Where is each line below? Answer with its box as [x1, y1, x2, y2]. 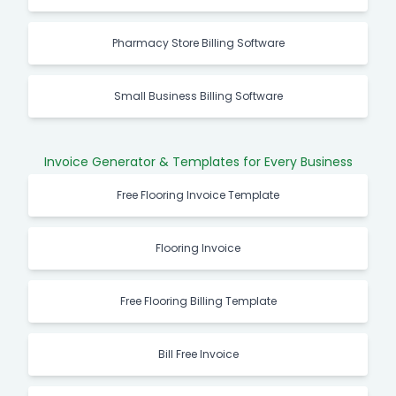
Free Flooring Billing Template [119, 293, 277, 308]
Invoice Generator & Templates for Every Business [43, 153, 353, 171]
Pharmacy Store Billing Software [111, 35, 285, 50]
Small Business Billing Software [113, 88, 283, 103]
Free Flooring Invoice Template [117, 187, 279, 202]
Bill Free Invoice [157, 346, 239, 362]
